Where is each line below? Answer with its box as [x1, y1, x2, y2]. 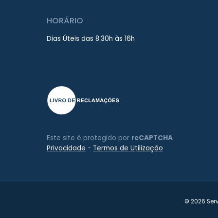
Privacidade [47, 144, 86, 153]
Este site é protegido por [47, 133, 131, 143]
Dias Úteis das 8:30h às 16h [47, 34, 135, 43]
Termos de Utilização [93, 144, 163, 153]
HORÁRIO [47, 15, 83, 27]
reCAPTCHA [131, 133, 173, 143]
